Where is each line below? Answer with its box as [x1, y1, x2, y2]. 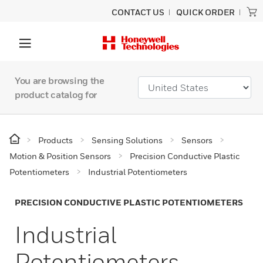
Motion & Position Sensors [9, 151, 111, 161]
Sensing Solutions [92, 135, 163, 145]
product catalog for [15, 89, 97, 100]
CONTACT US [112, 7, 164, 17]
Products [38, 135, 73, 145]
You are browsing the [15, 75, 104, 86]
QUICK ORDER [176, 7, 235, 17]
